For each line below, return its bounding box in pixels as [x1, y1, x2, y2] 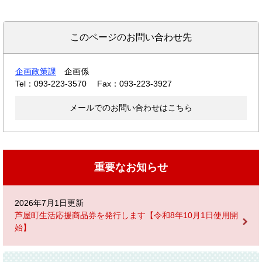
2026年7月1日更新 [15, 198, 84, 208]
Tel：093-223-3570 [15, 79, 87, 89]
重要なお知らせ [94, 161, 168, 174]
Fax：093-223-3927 [97, 79, 172, 89]
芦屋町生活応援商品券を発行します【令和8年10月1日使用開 [15, 211, 238, 220]
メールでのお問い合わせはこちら [70, 103, 192, 113]
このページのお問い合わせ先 [70, 32, 192, 43]
